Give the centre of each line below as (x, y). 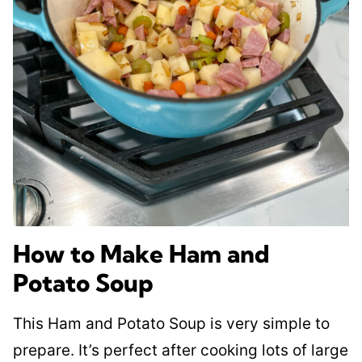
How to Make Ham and (141, 253)
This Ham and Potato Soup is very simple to (171, 323)
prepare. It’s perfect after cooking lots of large (181, 350)
